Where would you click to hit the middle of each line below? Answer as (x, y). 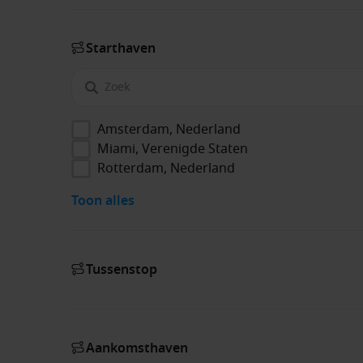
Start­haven (121, 48)
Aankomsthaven (137, 348)
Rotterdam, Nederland (166, 168)
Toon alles (103, 201)
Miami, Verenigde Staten (173, 149)
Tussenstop (122, 269)
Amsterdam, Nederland (169, 129)
